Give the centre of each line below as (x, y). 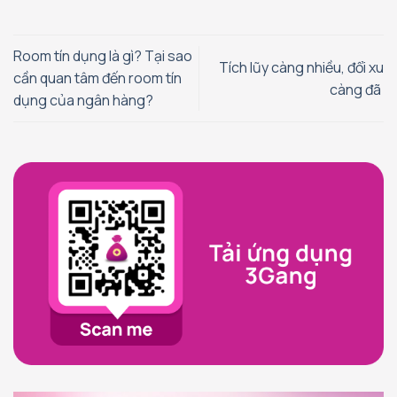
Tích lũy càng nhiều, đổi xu (301, 67)
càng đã (357, 89)
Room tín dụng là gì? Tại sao (103, 56)
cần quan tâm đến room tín (97, 78)
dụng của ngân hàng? (83, 101)
